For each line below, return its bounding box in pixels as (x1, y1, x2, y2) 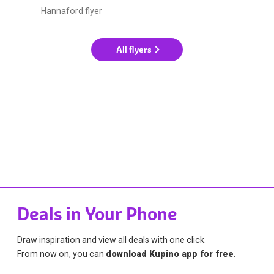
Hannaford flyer (41, 6, 103, 16)
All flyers (116, 43, 152, 55)
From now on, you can (17, 249, 106, 259)
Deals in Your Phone (17, 203, 178, 226)
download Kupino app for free (106, 249, 234, 259)
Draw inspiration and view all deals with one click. (17, 235, 207, 245)
